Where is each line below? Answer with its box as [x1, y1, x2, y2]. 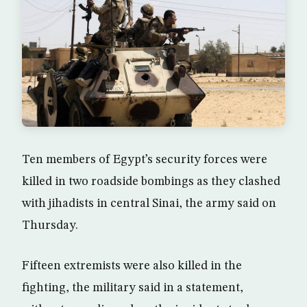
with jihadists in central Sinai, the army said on [22, 197, 276, 210]
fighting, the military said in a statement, [22, 282, 243, 294]
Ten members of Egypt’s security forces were [22, 153, 267, 166]
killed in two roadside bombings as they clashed [22, 175, 280, 188]
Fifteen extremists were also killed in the [22, 260, 242, 272]
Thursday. [22, 219, 78, 232]
